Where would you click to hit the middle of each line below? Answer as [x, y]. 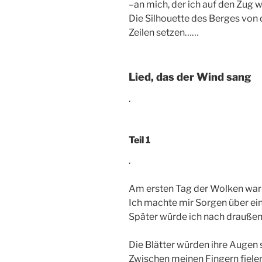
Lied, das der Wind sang [190, 77]
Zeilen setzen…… [164, 32]
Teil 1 [139, 140]
